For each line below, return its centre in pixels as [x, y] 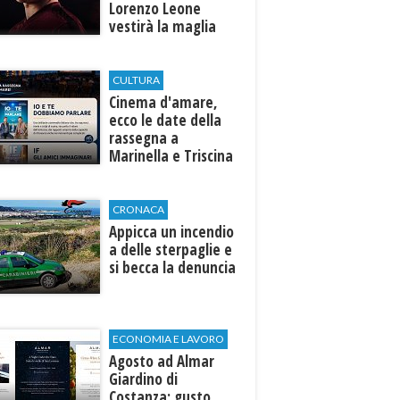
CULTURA [137, 80]
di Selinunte [147, 174]
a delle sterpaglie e [171, 250]
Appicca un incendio [172, 232]
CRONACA [139, 209]
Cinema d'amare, [164, 102]
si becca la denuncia [173, 267]
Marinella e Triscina [171, 156]
